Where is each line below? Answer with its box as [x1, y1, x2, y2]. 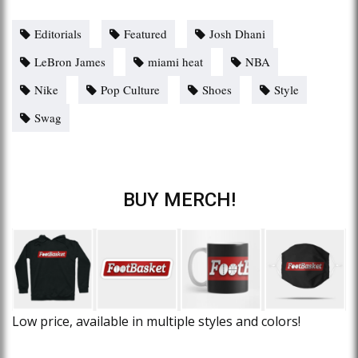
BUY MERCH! [122, 188, 236, 211]
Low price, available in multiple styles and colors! [12, 312, 300, 331]
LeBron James [34, 53, 105, 70]
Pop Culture [101, 81, 160, 97]
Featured [124, 25, 167, 42]
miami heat [148, 53, 203, 70]
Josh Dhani [209, 25, 265, 42]
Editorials [34, 25, 82, 42]
